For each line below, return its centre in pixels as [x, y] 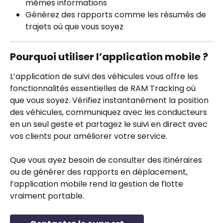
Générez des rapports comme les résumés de [117, 14]
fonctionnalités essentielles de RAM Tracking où [104, 88]
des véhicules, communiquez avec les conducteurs [110, 112]
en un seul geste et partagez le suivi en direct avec [110, 124]
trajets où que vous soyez [74, 26]
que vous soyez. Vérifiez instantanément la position [110, 100]
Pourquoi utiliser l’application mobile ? [109, 56]
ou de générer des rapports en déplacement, [100, 172]
